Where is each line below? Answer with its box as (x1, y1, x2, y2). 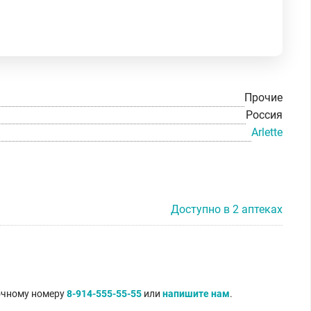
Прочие (244, 91, 283, 105)
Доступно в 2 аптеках (171, 202, 283, 216)
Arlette (251, 125, 283, 139)
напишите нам (162, 287, 230, 299)
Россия (246, 108, 283, 122)
